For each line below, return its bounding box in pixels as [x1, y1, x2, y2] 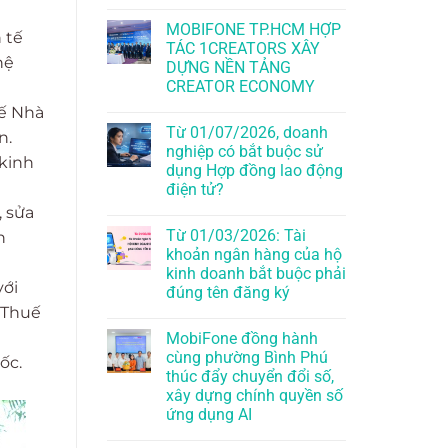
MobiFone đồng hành [166, 329, 318, 349]
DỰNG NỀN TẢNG [166, 58, 291, 78]
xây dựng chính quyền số [166, 386, 343, 406]
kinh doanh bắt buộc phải [166, 264, 346, 284]
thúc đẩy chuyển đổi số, [166, 367, 334, 387]
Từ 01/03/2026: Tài [166, 226, 306, 246]
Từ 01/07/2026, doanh [166, 123, 328, 143]
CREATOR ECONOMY [166, 77, 315, 97]
